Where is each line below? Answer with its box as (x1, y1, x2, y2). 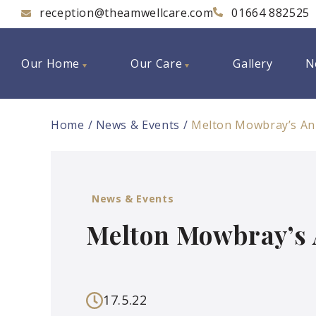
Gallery (233, 56, 273, 71)
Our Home (21, 56, 80, 71)
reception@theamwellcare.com (39, 5, 214, 20)
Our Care (130, 56, 183, 71)
